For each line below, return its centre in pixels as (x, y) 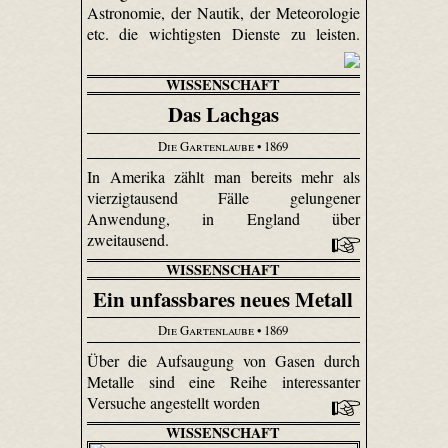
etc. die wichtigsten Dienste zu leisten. (223, 34)
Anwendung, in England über (223, 218)
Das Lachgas (223, 114)
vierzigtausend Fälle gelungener (223, 197)
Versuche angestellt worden (175, 402)
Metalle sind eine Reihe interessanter (223, 381)
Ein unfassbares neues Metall (223, 298)
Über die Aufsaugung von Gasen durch (223, 360)
